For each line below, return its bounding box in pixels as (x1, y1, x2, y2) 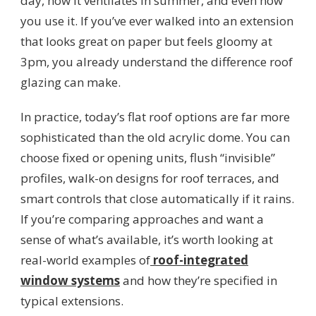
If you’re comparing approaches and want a (20, 210, 264, 227)
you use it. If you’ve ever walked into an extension (20, 12, 293, 29)
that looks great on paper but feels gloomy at (20, 32, 272, 49)
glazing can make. (20, 73, 121, 90)
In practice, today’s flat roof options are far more (20, 108, 290, 125)
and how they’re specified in (120, 272, 277, 288)
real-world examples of (20, 251, 150, 268)
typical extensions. (20, 292, 123, 309)
